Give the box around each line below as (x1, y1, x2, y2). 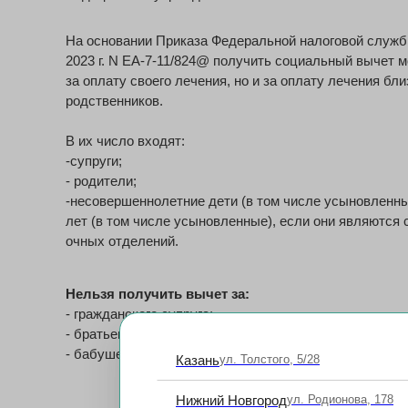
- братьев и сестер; (66, 326, 186, 342)
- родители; (66, 173, 137, 189)
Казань (176, 352, 219, 368)
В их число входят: (66, 133, 185, 148)
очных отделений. (66, 233, 178, 249)
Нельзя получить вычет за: (66, 286, 250, 301)
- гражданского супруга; (66, 306, 213, 321)
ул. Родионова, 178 (287, 392, 393, 406)
